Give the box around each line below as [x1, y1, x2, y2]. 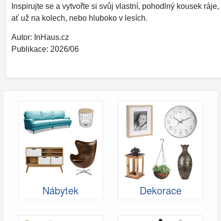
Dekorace [139, 183, 182, 197]
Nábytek [42, 183, 79, 197]
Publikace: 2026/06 [11, 45, 79, 54]
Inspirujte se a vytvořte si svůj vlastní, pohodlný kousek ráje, [11, 2, 219, 11]
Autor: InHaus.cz [11, 33, 69, 42]
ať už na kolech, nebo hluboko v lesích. [11, 14, 147, 23]
